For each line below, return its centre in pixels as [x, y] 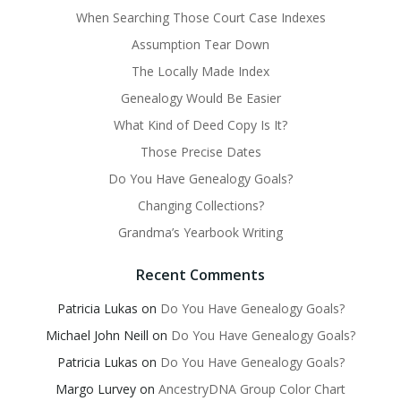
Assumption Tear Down [200, 45]
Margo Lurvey [96, 389]
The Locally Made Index [200, 72]
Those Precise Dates [200, 152]
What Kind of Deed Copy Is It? [200, 125]
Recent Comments [200, 275]
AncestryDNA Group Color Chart [252, 389]
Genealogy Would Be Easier [200, 98]
